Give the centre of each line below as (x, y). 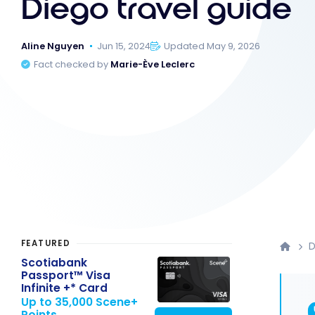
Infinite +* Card (64, 288)
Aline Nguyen (53, 46)
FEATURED (46, 244)
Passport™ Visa (66, 275)
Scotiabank (54, 262)
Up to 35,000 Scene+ (79, 302)
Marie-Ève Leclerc (153, 65)
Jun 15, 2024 (124, 46)
